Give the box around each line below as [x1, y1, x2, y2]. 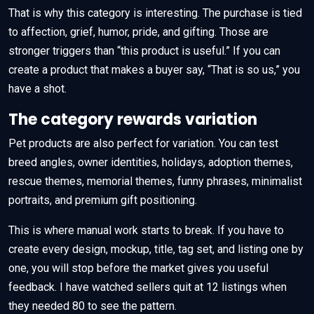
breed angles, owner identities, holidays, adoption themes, [8, 155, 293, 169]
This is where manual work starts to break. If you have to [8, 223, 284, 237]
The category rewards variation [8, 108, 257, 130]
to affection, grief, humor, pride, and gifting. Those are [8, 25, 268, 39]
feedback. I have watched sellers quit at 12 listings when [8, 280, 287, 294]
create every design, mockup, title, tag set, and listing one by [8, 242, 303, 256]
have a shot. [8, 81, 67, 95]
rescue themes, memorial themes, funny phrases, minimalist [8, 174, 302, 188]
